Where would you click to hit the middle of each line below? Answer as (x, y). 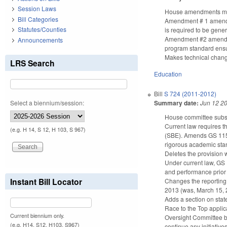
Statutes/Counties (42, 29)
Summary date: (177, 103)
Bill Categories (38, 19)
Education (168, 73)
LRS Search (32, 63)
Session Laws (37, 9)
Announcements (40, 40)
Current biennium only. (37, 215)
